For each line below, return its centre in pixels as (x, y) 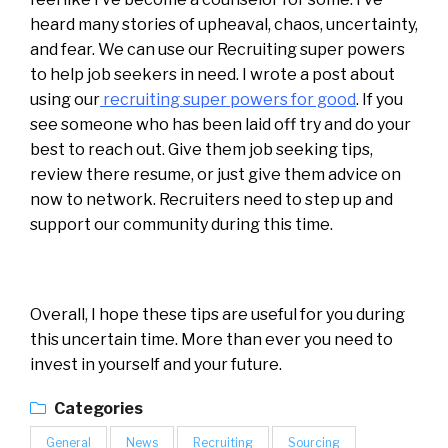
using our (65, 99)
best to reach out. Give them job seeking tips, (201, 149)
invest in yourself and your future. (156, 364)
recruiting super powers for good (228, 99)
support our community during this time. (181, 224)
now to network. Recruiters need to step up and (211, 199)
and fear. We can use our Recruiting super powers (217, 49)
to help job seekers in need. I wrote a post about (212, 74)
